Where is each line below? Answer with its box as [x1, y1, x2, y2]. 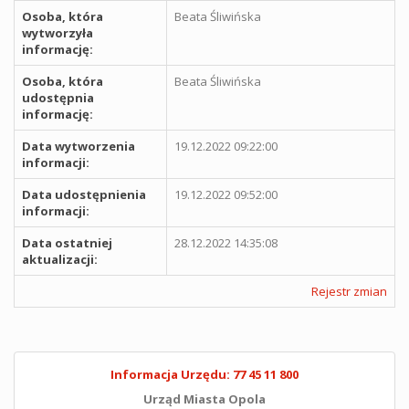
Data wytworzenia [22, 138, 135, 154]
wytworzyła [22, 25, 93, 41]
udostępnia [22, 89, 94, 106]
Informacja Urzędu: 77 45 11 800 [110, 366, 299, 383]
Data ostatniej [22, 235, 112, 251]
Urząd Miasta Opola [143, 391, 266, 407]
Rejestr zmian [311, 283, 387, 299]
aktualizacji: [22, 251, 98, 267]
